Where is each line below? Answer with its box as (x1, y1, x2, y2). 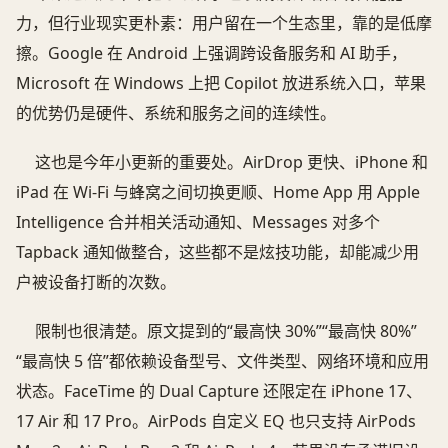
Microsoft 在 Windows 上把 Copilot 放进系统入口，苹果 (16, 72, 426, 95)
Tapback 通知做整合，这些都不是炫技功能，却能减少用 (16, 241, 419, 264)
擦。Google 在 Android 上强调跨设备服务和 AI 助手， (16, 42, 407, 65)
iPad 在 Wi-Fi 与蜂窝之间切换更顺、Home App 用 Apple (16, 181, 420, 204)
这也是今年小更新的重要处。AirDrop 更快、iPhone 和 (35, 151, 429, 174)
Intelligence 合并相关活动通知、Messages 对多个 (16, 211, 380, 234)
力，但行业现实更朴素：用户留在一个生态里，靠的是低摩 (16, 12, 432, 35)
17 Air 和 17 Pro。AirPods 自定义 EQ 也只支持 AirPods (16, 409, 416, 432)
